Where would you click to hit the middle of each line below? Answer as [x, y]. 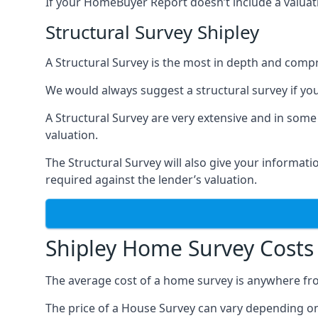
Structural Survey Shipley [152, 32]
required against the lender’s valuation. [151, 180]
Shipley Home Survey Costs [180, 248]
